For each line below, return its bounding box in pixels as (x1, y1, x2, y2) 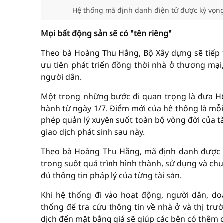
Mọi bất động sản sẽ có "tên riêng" (41, 28, 172, 39)
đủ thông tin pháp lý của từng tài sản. (41, 170, 182, 181)
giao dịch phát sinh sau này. (41, 126, 145, 137)
